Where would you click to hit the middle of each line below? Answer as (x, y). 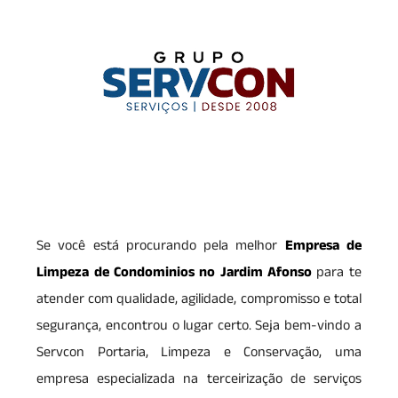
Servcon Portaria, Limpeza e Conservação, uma (199, 352)
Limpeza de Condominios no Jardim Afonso (175, 272)
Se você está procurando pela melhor (161, 245)
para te (337, 272)
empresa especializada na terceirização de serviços (199, 378)
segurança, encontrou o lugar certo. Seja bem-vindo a (199, 325)
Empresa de (323, 245)
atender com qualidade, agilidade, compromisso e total (199, 298)
